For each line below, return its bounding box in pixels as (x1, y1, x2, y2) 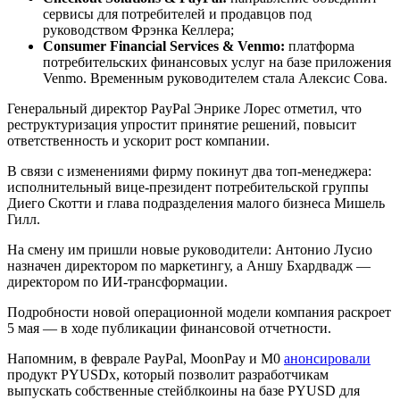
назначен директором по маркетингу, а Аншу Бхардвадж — (7, 257, 371, 273)
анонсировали (284, 350, 371, 366)
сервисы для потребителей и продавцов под (43, 5, 312, 21)
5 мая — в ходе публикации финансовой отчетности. (7, 320, 331, 336)
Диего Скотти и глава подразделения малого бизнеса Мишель (7, 195, 385, 211)
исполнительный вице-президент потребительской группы (7, 179, 369, 195)
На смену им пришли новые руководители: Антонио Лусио (7, 241, 372, 257)
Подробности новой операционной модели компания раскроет (7, 304, 391, 320)
